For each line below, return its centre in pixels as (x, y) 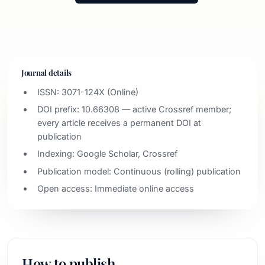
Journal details (46, 72)
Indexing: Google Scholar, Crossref (108, 154)
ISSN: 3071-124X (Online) (88, 92)
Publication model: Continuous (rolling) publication (139, 171)
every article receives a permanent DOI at (119, 122)
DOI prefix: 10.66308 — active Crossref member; (135, 109)
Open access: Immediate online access (116, 189)
